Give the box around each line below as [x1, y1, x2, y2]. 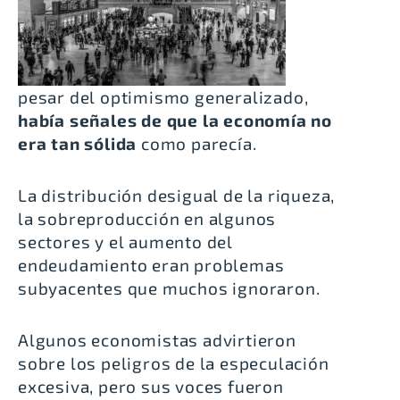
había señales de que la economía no [18, 110, 332, 131]
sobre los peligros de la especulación [18, 353, 329, 374]
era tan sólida [18, 133, 137, 154]
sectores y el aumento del [18, 231, 234, 253]
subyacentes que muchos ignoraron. [18, 278, 321, 299]
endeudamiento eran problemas [18, 254, 285, 276]
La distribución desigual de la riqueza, [18, 185, 336, 206]
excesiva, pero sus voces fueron [18, 376, 284, 397]
